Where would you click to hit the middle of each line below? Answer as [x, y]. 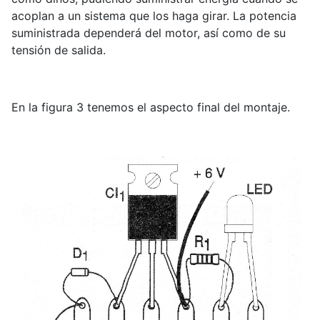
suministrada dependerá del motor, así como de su [149, 33]
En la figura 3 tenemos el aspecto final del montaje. [151, 107]
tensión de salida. [59, 50]
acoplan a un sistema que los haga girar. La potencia [154, 16]
